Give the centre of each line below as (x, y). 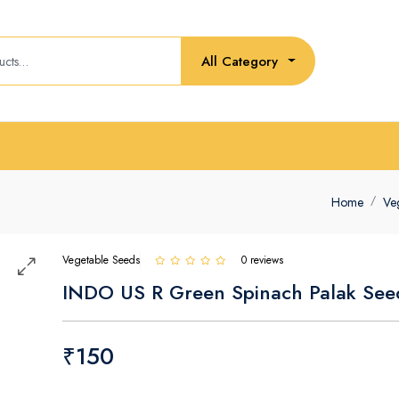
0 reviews (262, 260)
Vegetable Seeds (101, 260)
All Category (240, 61)
